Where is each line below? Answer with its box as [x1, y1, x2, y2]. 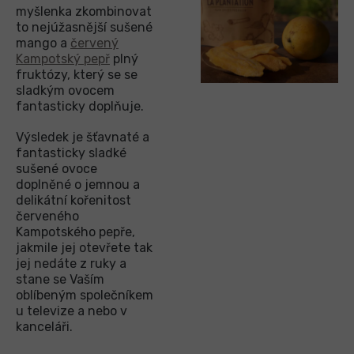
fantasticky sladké [16, 145, 126, 160]
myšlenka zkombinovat [16, 3, 152, 19]
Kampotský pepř [16, 51, 110, 66]
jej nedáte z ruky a [16, 255, 126, 271]
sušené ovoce [16, 160, 97, 176]
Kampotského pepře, [16, 224, 135, 239]
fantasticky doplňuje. [16, 98, 144, 114]
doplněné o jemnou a [16, 176, 140, 192]
